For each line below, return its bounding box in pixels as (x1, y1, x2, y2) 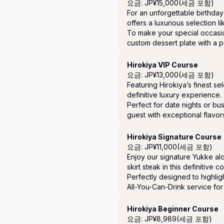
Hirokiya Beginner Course (127, 204, 218, 213)
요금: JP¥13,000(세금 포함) (127, 70, 214, 79)
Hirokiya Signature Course (127, 132, 221, 141)
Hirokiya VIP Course (127, 60, 198, 69)
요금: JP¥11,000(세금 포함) (127, 142, 212, 151)
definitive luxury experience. (127, 90, 221, 99)
